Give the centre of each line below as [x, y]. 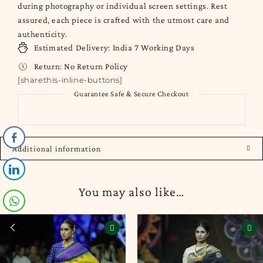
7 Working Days [163, 48]
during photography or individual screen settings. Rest [123, 6]
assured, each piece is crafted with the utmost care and [124, 20]
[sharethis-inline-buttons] [70, 80]
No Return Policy [95, 66]
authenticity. [43, 34]
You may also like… [131, 192]
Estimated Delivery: [72, 48]
